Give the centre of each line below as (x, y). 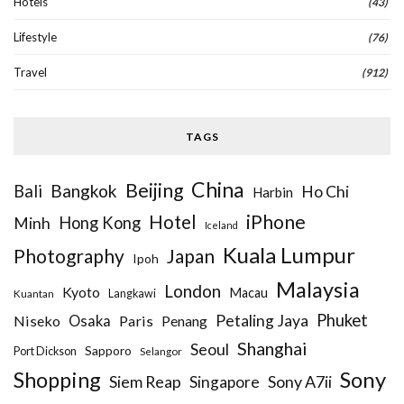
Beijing (154, 190)
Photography (69, 255)
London (193, 290)
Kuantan (34, 293)
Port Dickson (45, 351)
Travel (30, 72)
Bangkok (84, 190)
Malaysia (318, 289)
